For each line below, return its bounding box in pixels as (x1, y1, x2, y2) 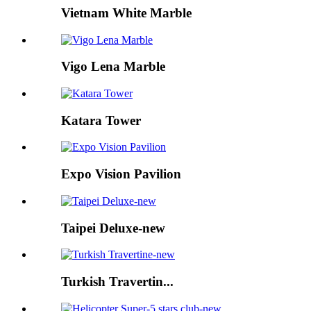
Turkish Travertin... (61, 274, 174, 289)
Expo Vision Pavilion (61, 167, 181, 182)
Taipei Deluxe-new (61, 220, 165, 235)
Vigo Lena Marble (61, 59, 165, 74)
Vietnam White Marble (61, 5, 192, 20)
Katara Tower (61, 112, 141, 128)
